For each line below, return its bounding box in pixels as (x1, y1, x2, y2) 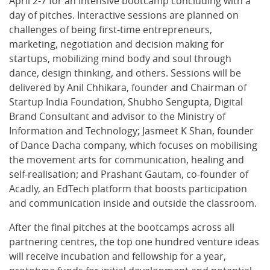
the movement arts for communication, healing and (9, 153, 244, 166)
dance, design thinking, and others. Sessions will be (9, 66, 241, 80)
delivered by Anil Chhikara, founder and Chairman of (9, 81, 246, 94)
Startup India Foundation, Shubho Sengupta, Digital (9, 95, 243, 108)
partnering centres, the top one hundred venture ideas (9, 235, 259, 248)
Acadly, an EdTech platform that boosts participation (9, 182, 247, 195)
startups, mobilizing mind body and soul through (9, 52, 231, 65)
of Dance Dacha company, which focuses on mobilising (9, 139, 257, 152)
